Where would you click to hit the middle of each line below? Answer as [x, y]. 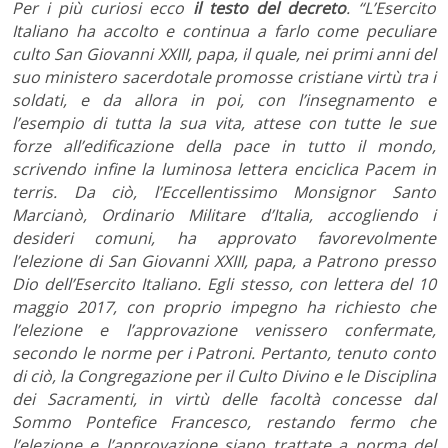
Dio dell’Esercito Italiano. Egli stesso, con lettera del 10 [224, 283]
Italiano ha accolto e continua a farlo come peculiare [224, 30]
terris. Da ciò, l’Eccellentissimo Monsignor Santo [224, 191]
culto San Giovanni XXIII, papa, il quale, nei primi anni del [224, 53]
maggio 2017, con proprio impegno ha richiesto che [224, 306]
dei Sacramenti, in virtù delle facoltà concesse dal [224, 398]
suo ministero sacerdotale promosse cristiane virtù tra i [224, 76]
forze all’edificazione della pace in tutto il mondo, [224, 145]
